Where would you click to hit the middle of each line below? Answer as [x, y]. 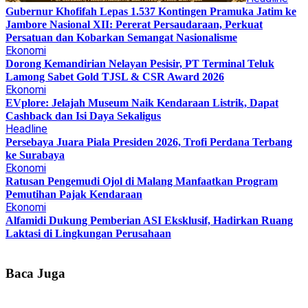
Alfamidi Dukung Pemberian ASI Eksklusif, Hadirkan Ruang [149, 220]
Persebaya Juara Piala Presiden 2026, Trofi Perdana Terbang [149, 142]
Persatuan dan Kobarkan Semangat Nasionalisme [121, 37]
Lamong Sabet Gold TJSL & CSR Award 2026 [115, 76]
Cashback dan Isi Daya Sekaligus [83, 115]
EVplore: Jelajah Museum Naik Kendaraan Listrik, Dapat [142, 102]
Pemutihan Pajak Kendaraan [74, 194]
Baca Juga [35, 273]
